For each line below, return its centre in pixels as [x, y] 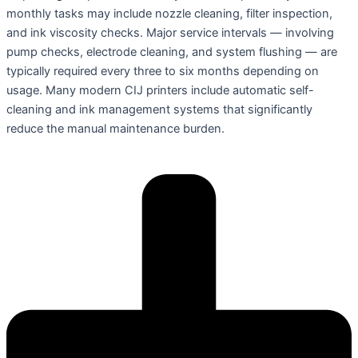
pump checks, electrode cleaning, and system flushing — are [172, 52]
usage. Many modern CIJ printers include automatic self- [160, 90]
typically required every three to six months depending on [163, 71]
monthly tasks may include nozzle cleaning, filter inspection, [169, 13]
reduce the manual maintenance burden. [115, 128]
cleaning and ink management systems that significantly [159, 109]
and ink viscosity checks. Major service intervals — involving [170, 32]
